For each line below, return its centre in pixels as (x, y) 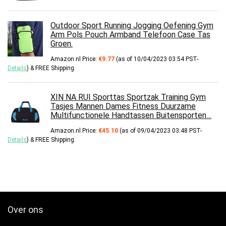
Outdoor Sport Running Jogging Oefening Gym (132, 25)
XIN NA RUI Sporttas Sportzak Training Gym (128, 97)
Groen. (62, 43)
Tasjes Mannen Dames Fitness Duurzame (123, 106)
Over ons (25, 209)
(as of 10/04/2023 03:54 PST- (156, 59)
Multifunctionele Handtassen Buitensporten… (131, 115)
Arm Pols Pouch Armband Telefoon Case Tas (130, 34)
